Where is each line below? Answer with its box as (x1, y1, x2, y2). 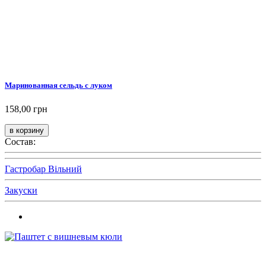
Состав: (5, 136, 36, 147)
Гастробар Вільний (5, 163, 82, 174)
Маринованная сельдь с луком (5, 81, 112, 90)
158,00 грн (5, 103, 47, 114)
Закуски (5, 185, 37, 195)
